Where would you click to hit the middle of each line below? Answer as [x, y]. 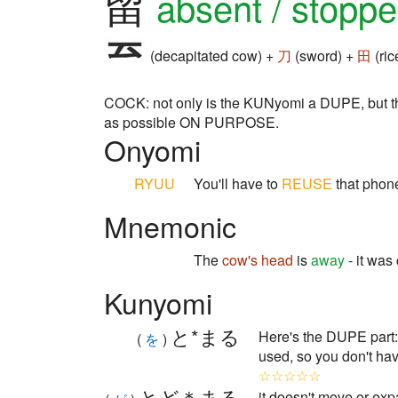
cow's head [258, 260]
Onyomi [152, 149]
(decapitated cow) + [212, 56]
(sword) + [324, 56]
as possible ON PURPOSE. [191, 122]
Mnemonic [170, 226]
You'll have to [238, 183]
